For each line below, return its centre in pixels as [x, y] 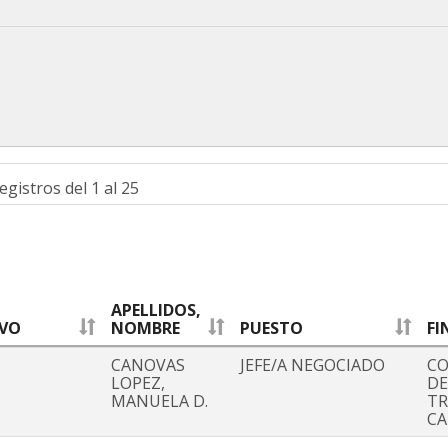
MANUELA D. [159, 401]
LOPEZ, [138, 383]
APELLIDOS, [156, 310]
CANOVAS [148, 365]
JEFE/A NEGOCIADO [312, 365]
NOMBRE [145, 328]
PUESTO [271, 328]
